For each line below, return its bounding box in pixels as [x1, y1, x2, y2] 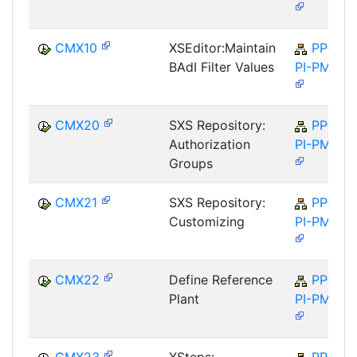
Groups [169, 155, 213, 172]
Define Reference [169, 272, 273, 288]
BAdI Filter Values [169, 59, 274, 76]
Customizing [169, 214, 245, 230]
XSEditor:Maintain [169, 40, 276, 57]
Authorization [169, 136, 250, 153]
